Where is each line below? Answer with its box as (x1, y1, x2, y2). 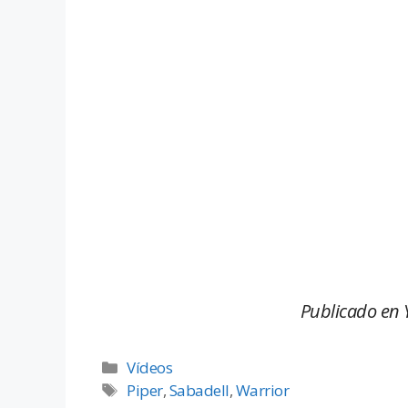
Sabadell (168, 380, 229, 402)
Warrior (235, 380, 290, 402)
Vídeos (127, 357, 173, 379)
